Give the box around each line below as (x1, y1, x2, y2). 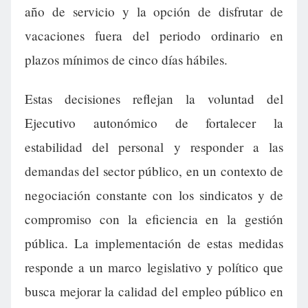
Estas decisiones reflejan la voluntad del (25, 90, 283, 108)
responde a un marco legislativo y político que (25, 258, 283, 276)
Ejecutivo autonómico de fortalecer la (25, 114, 283, 132)
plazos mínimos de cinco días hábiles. (25, 51, 228, 69)
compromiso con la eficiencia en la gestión (25, 210, 283, 228)
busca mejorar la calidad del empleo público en (25, 283, 283, 300)
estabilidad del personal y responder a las (25, 138, 283, 156)
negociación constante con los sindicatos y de (25, 186, 283, 204)
